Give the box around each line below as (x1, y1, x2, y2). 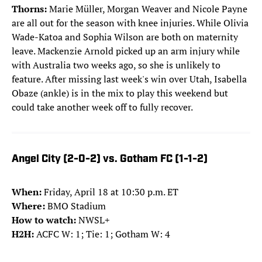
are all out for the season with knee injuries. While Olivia (12, 16, 249, 30)
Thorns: (12, 2, 49, 16)
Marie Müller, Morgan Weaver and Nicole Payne (49, 2, 247, 16)
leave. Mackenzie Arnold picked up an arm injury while (12, 44, 240, 58)
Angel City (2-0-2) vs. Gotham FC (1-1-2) (12, 154, 208, 166)
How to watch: (12, 213, 78, 227)
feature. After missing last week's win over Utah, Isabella (12, 73, 247, 86)
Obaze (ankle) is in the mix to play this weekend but (12, 87, 228, 100)
